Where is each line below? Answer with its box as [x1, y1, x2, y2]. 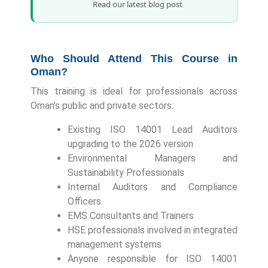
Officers [68, 195, 101, 207]
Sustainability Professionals [68, 166, 184, 178]
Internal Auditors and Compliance [68, 181, 237, 193]
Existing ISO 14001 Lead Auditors [68, 123, 237, 135]
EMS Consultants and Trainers [68, 209, 194, 221]
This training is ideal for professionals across [31, 85, 237, 97]
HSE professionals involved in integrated [68, 224, 237, 236]
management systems [68, 238, 162, 250]
